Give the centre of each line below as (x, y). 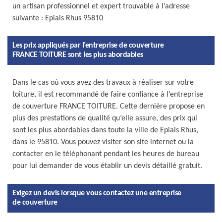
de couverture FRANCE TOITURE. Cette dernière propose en (109, 107)
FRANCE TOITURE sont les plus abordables (78, 55)
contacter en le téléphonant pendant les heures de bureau (106, 154)
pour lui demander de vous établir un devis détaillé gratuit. (107, 166)
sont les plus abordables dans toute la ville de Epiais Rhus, (105, 130)
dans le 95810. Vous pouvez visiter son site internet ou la (103, 142)
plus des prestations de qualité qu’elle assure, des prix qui (105, 118)
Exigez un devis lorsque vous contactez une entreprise (97, 193)
